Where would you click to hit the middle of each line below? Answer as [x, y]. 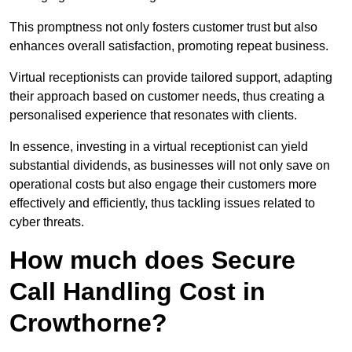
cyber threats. [47, 222]
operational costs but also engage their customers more [163, 185]
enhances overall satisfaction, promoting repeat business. [169, 46]
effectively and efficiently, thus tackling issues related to [162, 203]
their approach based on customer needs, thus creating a [167, 97]
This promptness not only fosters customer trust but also [163, 27]
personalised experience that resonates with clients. [153, 115]
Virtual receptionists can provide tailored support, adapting [171, 78]
